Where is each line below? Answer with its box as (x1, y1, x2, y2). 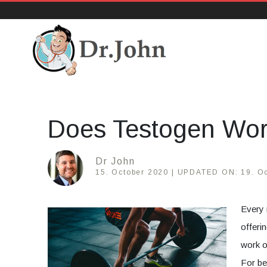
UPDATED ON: (174, 168, 241, 177)
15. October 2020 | (95, 168, 175, 177)
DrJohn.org (31, 76, 114, 93)
